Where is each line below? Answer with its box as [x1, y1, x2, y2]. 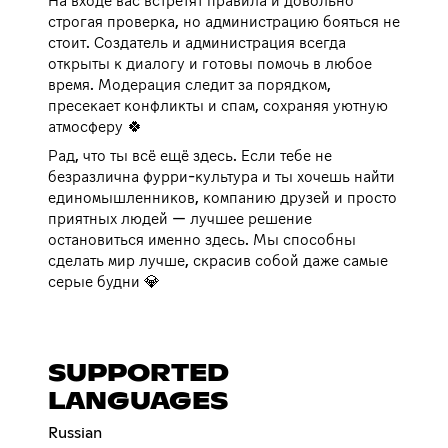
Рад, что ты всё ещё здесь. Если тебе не [48, 147, 332, 164]
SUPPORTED [48, 361, 229, 386]
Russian [48, 424, 102, 441]
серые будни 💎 [48, 273, 160, 290]
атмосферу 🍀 [48, 118, 143, 135]
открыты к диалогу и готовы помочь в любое [48, 55, 372, 72]
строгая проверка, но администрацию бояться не [48, 13, 400, 30]
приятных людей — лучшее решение [48, 210, 312, 227]
